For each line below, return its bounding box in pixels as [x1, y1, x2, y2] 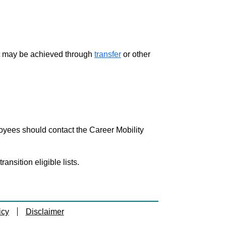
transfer [94, 50, 121, 59]
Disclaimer [25, 207, 64, 216]
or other [121, 50, 150, 59]
